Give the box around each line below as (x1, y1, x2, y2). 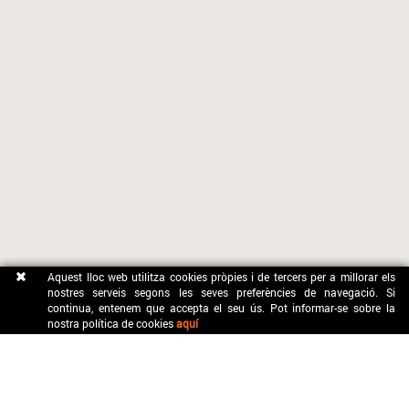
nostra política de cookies (47, 316, 177, 330)
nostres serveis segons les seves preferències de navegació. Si (47, 285, 395, 299)
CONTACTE (14, 351, 84, 370)
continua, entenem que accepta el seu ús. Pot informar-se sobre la (47, 300, 395, 315)
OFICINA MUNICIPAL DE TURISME (14, 386, 182, 401)
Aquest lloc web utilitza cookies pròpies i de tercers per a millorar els (47, 269, 395, 284)
